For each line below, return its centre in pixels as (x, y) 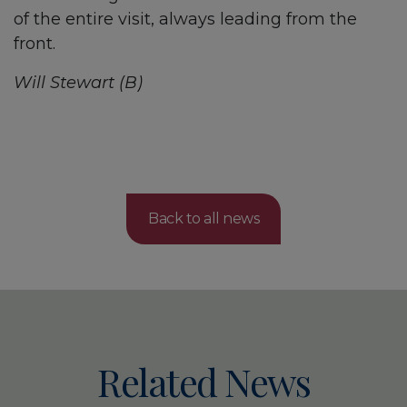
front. (35, 44)
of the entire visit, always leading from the (185, 19)
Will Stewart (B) (78, 83)
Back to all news (203, 218)
